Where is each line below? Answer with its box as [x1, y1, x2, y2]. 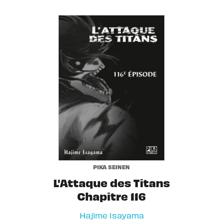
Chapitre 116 [77, 189, 146, 204]
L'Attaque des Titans [53, 175, 170, 190]
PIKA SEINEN [93, 163, 130, 170]
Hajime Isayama [79, 210, 144, 221]
